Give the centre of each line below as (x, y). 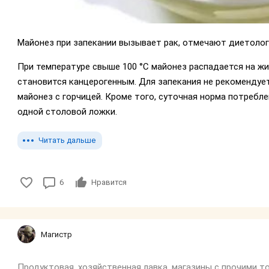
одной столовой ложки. (68, 112)
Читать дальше (67, 141)
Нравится (109, 183)
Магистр (56, 234)
